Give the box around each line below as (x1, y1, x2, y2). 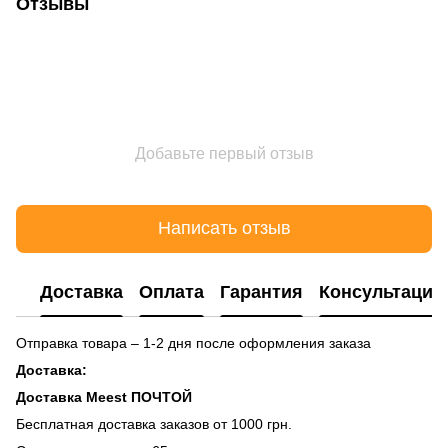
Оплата (139, 282, 204, 303)
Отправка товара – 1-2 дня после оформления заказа (16, 334, 371, 351)
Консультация (319, 282, 444, 303)
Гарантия (220, 282, 303, 303)
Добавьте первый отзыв (134, 144, 314, 162)
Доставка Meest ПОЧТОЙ (16, 388, 192, 405)
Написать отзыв (157, 218, 291, 239)
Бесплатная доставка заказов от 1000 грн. (16, 415, 292, 432)
